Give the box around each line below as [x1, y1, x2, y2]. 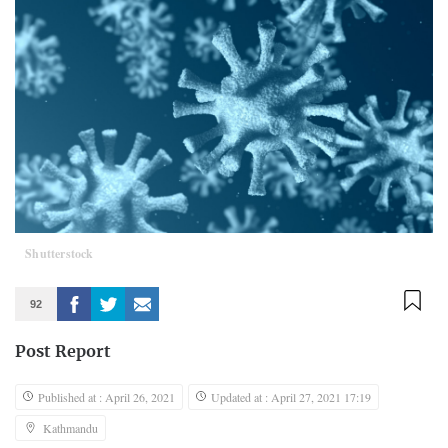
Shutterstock [25, 244, 94, 262]
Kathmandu [43, 419, 98, 436]
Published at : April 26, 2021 [38, 388, 175, 405]
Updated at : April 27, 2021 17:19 [211, 388, 371, 405]
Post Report [15, 343, 111, 360]
